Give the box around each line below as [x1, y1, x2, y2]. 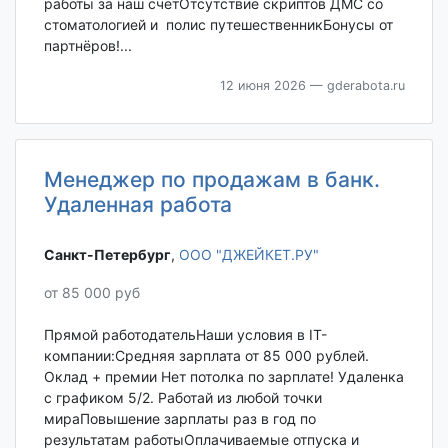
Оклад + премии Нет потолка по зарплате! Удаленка [43, 368, 404, 386]
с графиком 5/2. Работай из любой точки [43, 389, 322, 407]
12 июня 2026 [219, 78, 306, 94]
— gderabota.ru [305, 78, 405, 94]
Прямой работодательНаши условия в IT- [43, 326, 327, 344]
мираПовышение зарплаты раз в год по [43, 410, 316, 428]
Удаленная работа [43, 192, 232, 218]
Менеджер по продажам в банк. [43, 167, 380, 193]
